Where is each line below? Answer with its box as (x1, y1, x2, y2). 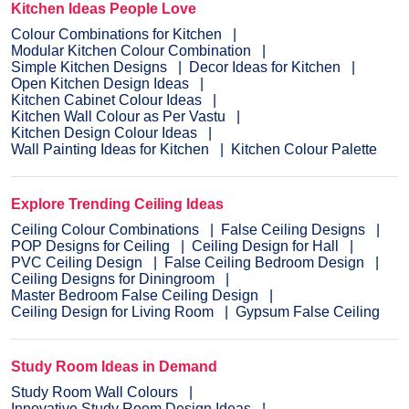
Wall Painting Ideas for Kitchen (11, 141, 209, 157)
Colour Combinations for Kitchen (11, 26, 222, 42)
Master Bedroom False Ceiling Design (11, 287, 258, 303)
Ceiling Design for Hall (192, 237, 339, 254)
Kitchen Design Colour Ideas (11, 124, 197, 141)
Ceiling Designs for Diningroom (11, 270, 215, 287)
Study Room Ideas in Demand (11, 358, 217, 374)
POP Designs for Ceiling (11, 237, 170, 254)
